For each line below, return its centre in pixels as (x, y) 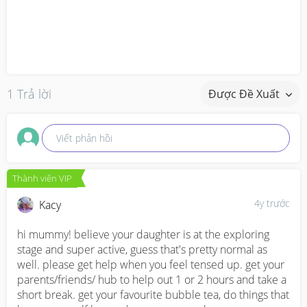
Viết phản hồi (85, 138)
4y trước (272, 203)
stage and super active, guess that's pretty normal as (142, 249)
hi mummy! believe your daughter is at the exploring (143, 234)
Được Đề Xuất (245, 94)
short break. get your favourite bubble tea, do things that (153, 295)
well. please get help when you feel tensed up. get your (151, 265)
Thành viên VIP (42, 178)
